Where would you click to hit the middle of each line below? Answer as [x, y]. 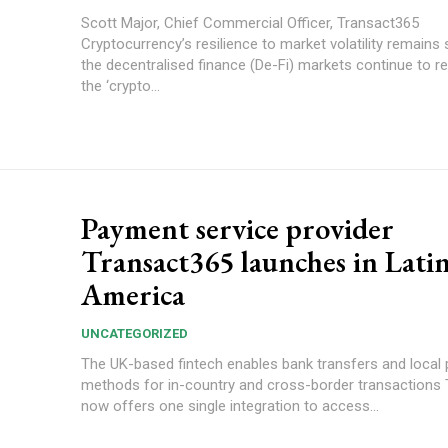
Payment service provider [237, 228]
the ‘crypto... [120, 85]
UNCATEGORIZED [134, 333]
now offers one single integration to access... [230, 405]
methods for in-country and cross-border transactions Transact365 [263, 384]
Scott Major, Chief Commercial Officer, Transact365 [252, 22]
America [133, 294]
